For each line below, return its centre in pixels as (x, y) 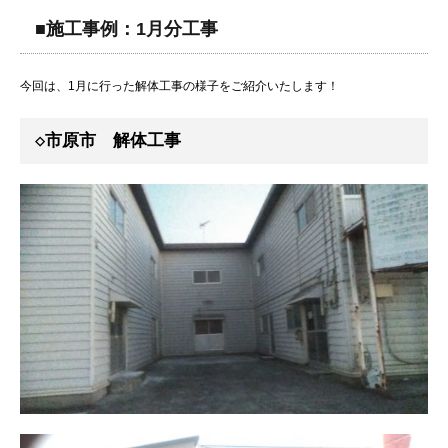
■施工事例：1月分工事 (126, 29)
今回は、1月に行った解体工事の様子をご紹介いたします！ (179, 86)
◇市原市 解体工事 (108, 140)
